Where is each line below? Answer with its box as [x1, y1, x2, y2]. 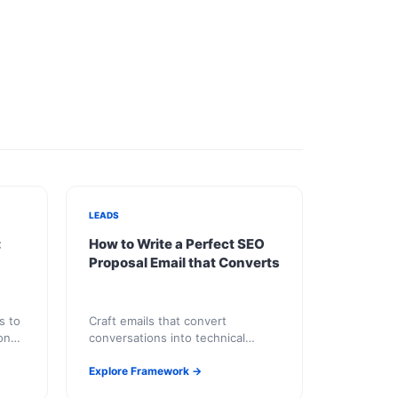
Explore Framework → [88, 364, 202, 378]
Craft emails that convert [88, 314, 227, 328]
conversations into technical [88, 330, 245, 345]
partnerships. [88, 347, 163, 362]
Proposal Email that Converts [88, 254, 280, 271]
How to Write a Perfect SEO [88, 235, 265, 252]
